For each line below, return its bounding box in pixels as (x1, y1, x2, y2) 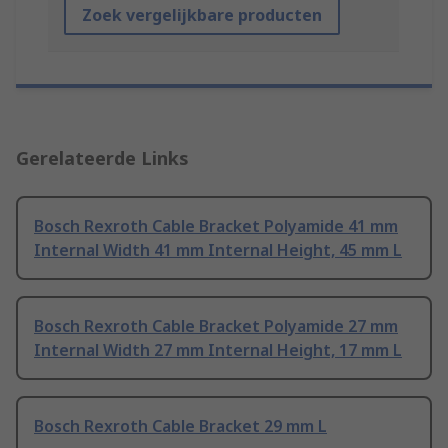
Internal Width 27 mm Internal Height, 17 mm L (34, 339, 402, 362)
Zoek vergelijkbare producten (82, 4, 322, 27)
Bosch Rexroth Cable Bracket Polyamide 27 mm (34, 315, 398, 338)
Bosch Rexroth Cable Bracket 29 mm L (34, 415, 327, 438)
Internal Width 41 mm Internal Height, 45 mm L (34, 239, 402, 262)
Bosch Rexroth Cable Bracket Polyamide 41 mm (34, 215, 398, 238)
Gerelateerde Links (16, 146, 189, 171)
